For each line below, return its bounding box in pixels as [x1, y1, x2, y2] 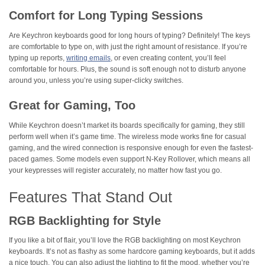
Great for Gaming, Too [9, 99, 135, 112]
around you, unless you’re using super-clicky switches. [9, 76, 183, 85]
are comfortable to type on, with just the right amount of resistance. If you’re [9, 43, 247, 51]
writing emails [66, 54, 111, 63]
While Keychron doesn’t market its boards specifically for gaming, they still [9, 121, 245, 130]
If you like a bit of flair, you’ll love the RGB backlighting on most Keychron [9, 236, 241, 245]
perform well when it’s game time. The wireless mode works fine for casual [9, 132, 246, 141]
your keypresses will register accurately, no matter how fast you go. [9, 166, 222, 174]
